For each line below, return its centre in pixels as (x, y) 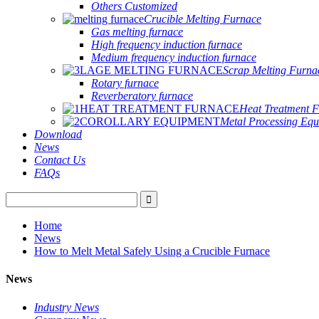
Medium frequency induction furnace (174, 57)
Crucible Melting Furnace (203, 19)
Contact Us (60, 160)
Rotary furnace (125, 83)
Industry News (67, 307)
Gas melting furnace (137, 32)
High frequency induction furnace (167, 45)
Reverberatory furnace (142, 96)
